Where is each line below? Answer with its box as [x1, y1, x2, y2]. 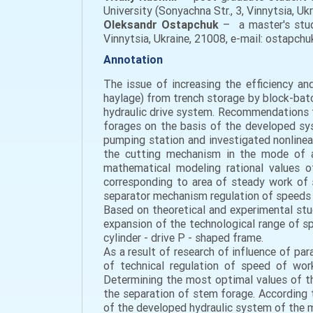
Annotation [103, 52, 163, 66]
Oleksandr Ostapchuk [103, 17, 219, 31]
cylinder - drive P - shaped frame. [103, 231, 263, 245]
